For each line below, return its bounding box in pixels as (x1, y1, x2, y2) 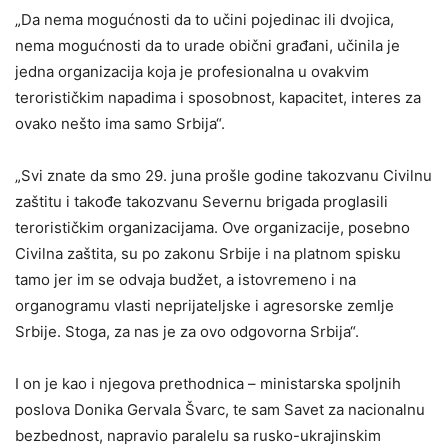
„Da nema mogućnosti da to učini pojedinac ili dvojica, (15, 9, 394, 29)
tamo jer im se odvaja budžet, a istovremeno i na (15, 269, 356, 289)
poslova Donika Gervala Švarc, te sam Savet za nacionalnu (15, 399, 425, 419)
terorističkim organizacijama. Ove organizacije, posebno (15, 217, 410, 237)
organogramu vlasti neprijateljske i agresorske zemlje (15, 295, 394, 315)
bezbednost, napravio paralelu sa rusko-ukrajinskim (15, 425, 381, 445)
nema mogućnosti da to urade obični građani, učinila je (15, 35, 400, 55)
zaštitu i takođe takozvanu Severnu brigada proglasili (15, 191, 388, 211)
